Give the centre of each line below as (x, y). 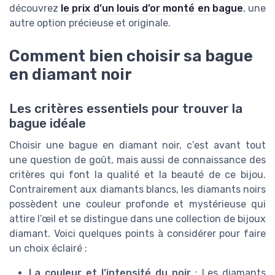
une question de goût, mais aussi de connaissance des (137, 160)
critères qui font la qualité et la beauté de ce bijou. (137, 175)
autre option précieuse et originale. (90, 23)
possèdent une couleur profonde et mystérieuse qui (137, 204)
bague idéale (48, 124)
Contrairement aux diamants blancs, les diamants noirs (137, 190)
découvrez (35, 8)
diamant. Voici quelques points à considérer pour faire (137, 234)
